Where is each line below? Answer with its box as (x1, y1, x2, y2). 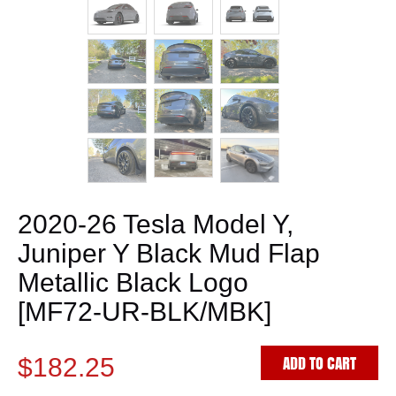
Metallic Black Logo (18, 268, 248, 298)
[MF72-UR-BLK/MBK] (18, 297, 271, 327)
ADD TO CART (283, 351, 356, 376)
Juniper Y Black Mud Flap (18, 239, 320, 269)
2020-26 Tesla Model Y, (18, 209, 293, 240)
